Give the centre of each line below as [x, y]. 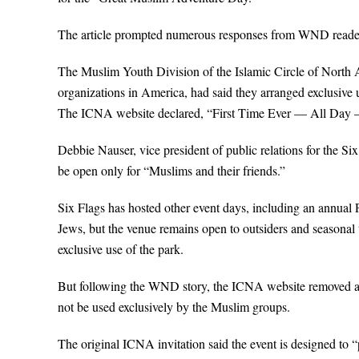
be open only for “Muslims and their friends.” [171, 170]
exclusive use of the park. [121, 249]
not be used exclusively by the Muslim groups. [174, 307]
